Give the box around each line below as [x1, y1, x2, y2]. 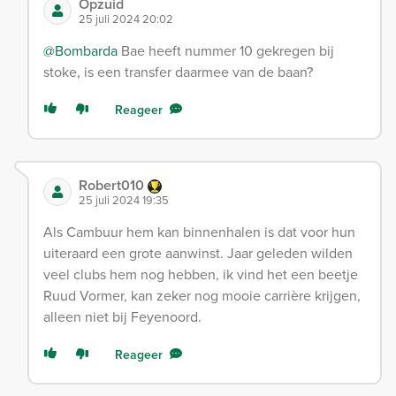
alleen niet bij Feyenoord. [43, 307, 202, 327]
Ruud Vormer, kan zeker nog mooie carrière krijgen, [43, 286, 361, 306]
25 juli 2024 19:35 [79, 192, 169, 209]
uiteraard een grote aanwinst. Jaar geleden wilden [43, 243, 353, 263]
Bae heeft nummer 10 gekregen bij [118, 41, 334, 61]
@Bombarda [43, 41, 118, 61]
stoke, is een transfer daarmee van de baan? [43, 62, 313, 82]
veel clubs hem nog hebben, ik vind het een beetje [43, 264, 358, 285]
